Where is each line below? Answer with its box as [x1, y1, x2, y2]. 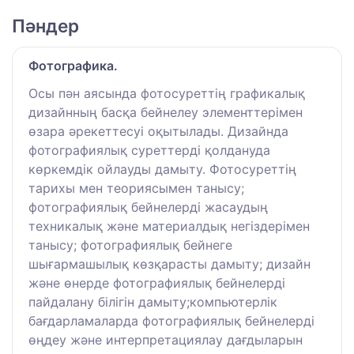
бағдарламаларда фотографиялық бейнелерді [28, 312, 314, 329]
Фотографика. [28, 57, 118, 73]
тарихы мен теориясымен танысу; [28, 179, 244, 196]
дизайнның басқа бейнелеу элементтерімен [28, 104, 303, 120]
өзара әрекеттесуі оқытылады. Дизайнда [28, 122, 288, 139]
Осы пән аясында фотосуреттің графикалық [28, 85, 305, 101]
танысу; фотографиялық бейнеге [28, 236, 232, 253]
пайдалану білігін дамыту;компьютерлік [28, 293, 277, 310]
